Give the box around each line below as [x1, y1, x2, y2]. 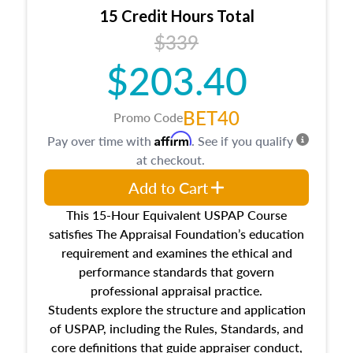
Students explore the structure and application [47, 299, 306, 318]
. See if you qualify [191, 131, 293, 150]
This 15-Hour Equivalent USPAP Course [66, 205, 287, 224]
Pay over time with [47, 131, 154, 150]
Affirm [154, 130, 191, 147]
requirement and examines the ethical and [61, 243, 292, 262]
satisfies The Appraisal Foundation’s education [49, 224, 304, 243]
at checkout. [136, 150, 205, 169]
